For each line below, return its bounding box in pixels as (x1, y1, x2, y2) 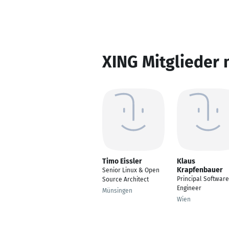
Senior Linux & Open (102, 167, 159, 174)
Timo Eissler (102, 157, 142, 166)
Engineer (177, 185, 201, 192)
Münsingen (102, 187, 132, 194)
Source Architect (102, 176, 149, 183)
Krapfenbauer (177, 166, 223, 174)
